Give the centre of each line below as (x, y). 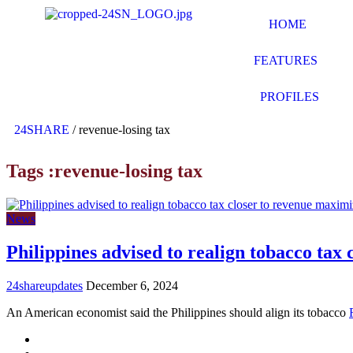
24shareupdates (45, 285)
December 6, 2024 (132, 285)
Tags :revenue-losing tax (104, 171)
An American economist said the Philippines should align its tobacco (178, 312)
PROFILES (289, 97)
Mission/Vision (75, 339)
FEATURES (286, 60)
